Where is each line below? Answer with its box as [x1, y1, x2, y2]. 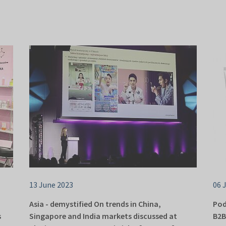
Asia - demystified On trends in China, [29, 199, 161, 209]
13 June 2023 [29, 180, 73, 190]
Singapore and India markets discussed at [29, 211, 177, 221]
